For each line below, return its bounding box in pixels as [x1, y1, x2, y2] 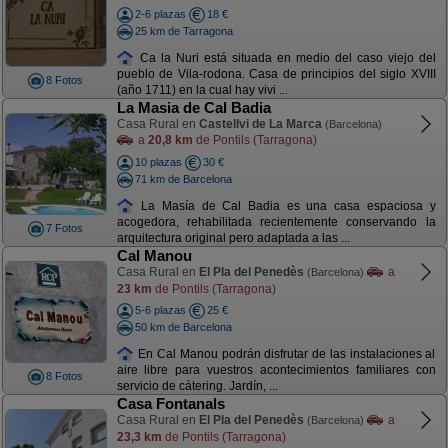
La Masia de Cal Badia [116, 99, 271, 116]
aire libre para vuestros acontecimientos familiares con [116, 363, 436, 378]
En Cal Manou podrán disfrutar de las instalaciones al [134, 346, 436, 361]
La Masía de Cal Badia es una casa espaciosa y [134, 198, 436, 213]
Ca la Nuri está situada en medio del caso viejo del [134, 50, 436, 65]
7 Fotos [46, 222, 83, 234]
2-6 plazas [134, 8, 186, 20]
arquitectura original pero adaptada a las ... [116, 231, 350, 246]
